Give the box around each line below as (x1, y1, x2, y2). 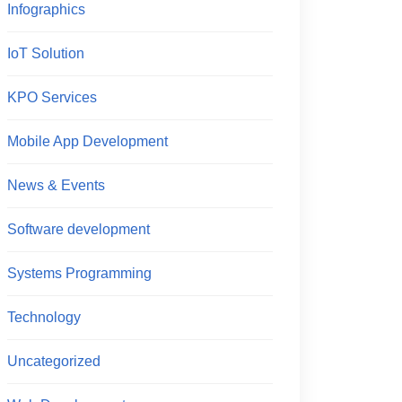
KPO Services (7, 90, 97, 105)
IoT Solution (7, 46, 84, 61)
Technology (7, 310, 81, 325)
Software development (7, 222, 150, 237)
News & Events (7, 178, 105, 193)
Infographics (7, 2, 85, 17)
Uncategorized (7, 354, 100, 369)
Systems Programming (7, 266, 152, 281)
